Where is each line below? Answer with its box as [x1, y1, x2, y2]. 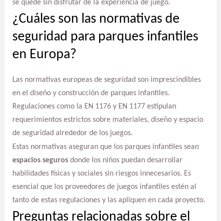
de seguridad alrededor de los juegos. [12, 129, 133, 137]
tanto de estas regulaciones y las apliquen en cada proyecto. [12, 196, 205, 205]
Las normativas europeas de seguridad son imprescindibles [12, 75, 201, 84]
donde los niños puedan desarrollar [68, 156, 183, 165]
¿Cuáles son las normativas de [12, 12, 180, 26]
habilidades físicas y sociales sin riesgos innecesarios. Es [12, 170, 191, 178]
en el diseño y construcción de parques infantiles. [12, 89, 170, 97]
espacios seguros [12, 156, 68, 165]
